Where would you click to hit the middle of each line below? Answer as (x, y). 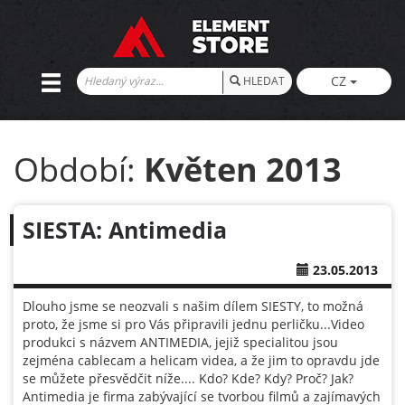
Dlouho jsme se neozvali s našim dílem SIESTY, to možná (193, 306)
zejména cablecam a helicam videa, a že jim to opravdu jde (201, 360)
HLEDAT (262, 81)
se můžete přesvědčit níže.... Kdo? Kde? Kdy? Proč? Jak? (188, 378)
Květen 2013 (243, 170)
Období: (79, 170)
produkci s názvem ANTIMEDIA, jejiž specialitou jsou (180, 342)
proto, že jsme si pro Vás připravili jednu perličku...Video (193, 324)
